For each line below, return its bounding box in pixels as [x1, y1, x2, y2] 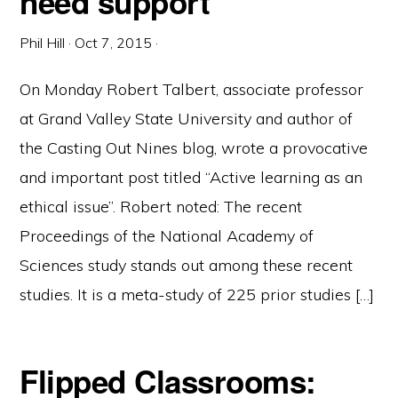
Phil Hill [20, 34, 66, 52]
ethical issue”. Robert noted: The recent [20, 196, 303, 217]
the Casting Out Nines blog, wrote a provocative [20, 138, 369, 158]
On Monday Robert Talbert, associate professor [20, 79, 364, 99]
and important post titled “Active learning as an [20, 167, 363, 187]
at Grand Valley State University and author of [20, 108, 354, 129]
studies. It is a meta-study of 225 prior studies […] [20, 284, 375, 305]
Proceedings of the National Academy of [20, 226, 314, 246]
